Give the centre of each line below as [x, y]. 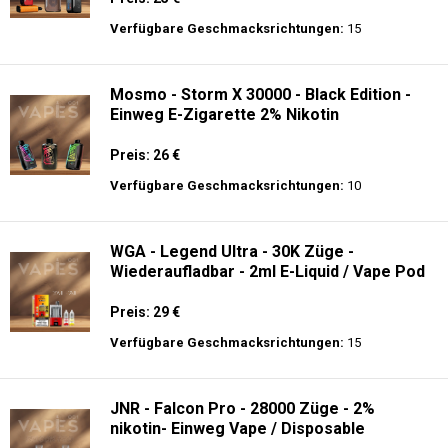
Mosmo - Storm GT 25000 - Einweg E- [250, 133]
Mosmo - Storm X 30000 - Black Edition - [260, 290]
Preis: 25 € [145, 194]
